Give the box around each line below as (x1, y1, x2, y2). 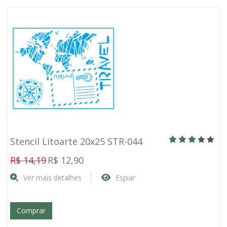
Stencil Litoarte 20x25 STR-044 (10, 135, 142, 147)
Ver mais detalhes (23, 173, 82, 182)
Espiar (116, 173, 135, 182)
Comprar (17, 206, 46, 215)
